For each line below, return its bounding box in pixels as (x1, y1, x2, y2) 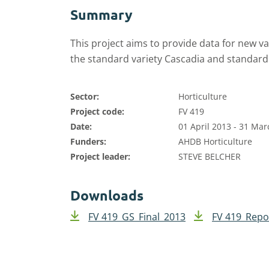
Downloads (70, 187, 144, 204)
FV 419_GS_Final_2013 (88, 210, 186, 223)
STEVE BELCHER (178, 151, 241, 162)
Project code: (70, 106, 124, 117)
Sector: (70, 91, 99, 102)
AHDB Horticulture (178, 136, 252, 147)
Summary (70, 6, 133, 23)
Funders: (70, 136, 106, 147)
